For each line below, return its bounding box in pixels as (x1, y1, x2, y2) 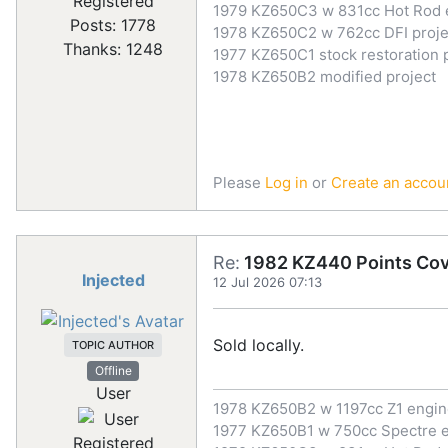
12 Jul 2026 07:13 (213, 273, 322, 290)
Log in (265, 172, 308, 192)
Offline (94, 363, 132, 379)
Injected (81, 269, 145, 290)
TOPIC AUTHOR (72, 338, 154, 353)
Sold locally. (213, 334, 304, 355)
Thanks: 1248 (63, 39, 163, 60)
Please (213, 172, 265, 192)
